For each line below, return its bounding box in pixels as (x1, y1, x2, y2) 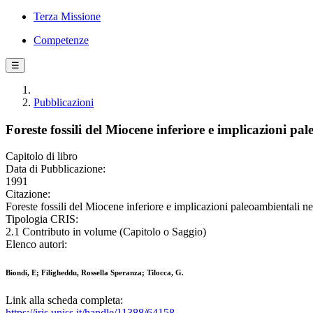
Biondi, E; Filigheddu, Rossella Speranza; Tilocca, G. (6, 268, 184, 277)
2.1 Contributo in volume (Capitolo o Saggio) (6, 226, 206, 238)
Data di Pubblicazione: (6, 163, 105, 175)
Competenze (34, 34, 89, 46)
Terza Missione (34, 10, 101, 22)
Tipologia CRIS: (6, 213, 78, 226)
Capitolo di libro (6, 150, 78, 163)
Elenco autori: (6, 238, 67, 251)
